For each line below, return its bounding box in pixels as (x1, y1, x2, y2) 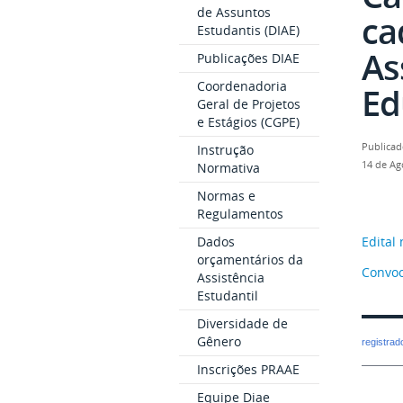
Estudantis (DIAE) (196, 22, 300, 39)
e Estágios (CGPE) (196, 113, 300, 130)
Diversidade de (196, 315, 288, 332)
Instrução (196, 141, 254, 158)
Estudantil (196, 287, 258, 304)
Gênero (196, 333, 241, 350)
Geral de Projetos (196, 95, 300, 112)
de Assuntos (196, 4, 271, 21)
